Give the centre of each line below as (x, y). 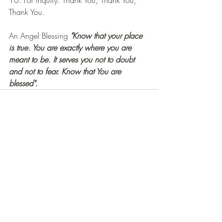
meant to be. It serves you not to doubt (73, 59)
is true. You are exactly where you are (71, 47)
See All (148, 162)
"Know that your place (108, 35)
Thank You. (27, 12)
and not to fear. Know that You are (66, 71)
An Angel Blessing (40, 35)
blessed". (23, 83)
